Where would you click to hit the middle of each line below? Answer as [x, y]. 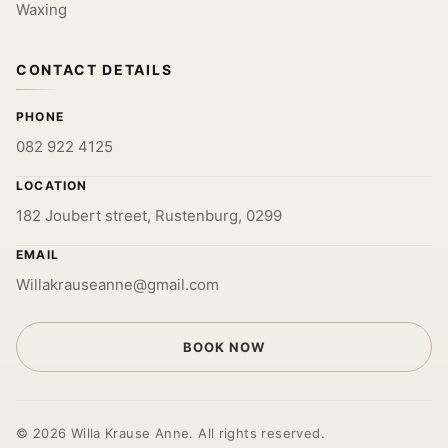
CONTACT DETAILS [94, 69]
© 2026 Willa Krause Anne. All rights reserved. [170, 433]
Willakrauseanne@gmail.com [117, 284]
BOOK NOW [224, 346]
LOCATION [52, 185]
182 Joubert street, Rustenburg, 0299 [149, 215]
